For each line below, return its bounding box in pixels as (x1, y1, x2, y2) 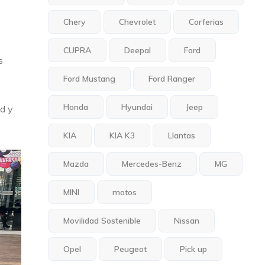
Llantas (168, 130, 196, 141)
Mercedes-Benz (122, 159, 182, 169)
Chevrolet (119, 17, 156, 27)
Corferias (189, 17, 224, 27)
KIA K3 (109, 130, 135, 141)
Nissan (174, 215, 200, 226)
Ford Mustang (63, 73, 116, 84)
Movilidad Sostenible (63, 215, 141, 226)
